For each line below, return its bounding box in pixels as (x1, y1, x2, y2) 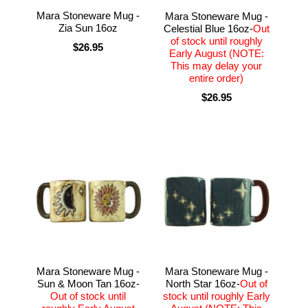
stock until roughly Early (162, 289, 270, 302)
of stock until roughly (170, 34, 263, 47)
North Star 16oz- (165, 277, 240, 289)
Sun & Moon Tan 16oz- (36, 277, 140, 289)
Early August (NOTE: (168, 47, 264, 59)
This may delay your (170, 59, 263, 71)
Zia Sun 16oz (58, 21, 118, 34)
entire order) (189, 71, 244, 84)
